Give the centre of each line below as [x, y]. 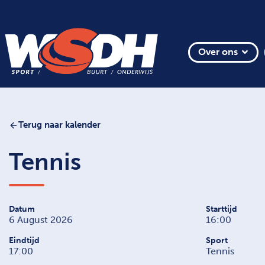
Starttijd [221, 209]
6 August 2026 [41, 219]
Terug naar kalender [59, 125]
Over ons [218, 52]
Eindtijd [24, 240]
